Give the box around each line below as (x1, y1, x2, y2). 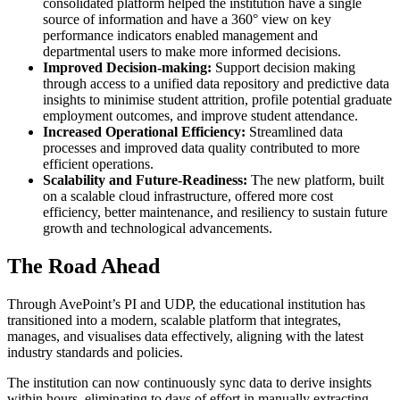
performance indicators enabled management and (43, 28, 318, 44)
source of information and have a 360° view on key (43, 12, 331, 28)
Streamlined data (246, 124, 343, 140)
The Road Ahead (7, 254, 160, 278)
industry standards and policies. (7, 344, 183, 360)
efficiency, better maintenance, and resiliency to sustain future (43, 204, 387, 221)
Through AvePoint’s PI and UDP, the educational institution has (7, 296, 365, 312)
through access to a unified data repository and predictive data (43, 76, 389, 92)
